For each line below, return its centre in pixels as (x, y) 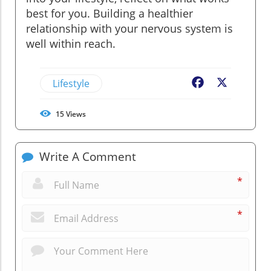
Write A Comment (86, 156)
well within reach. (71, 43)
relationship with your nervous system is (129, 28)
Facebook (227, 83)
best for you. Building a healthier (109, 13)
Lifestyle (71, 83)
